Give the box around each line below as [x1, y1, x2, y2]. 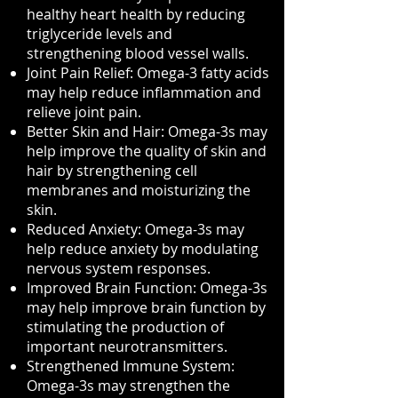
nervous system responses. [27, 259, 211, 278]
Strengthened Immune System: [27, 356, 235, 376]
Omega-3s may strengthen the [27, 376, 230, 395]
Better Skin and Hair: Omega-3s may [27, 122, 267, 141]
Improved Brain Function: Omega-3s [27, 278, 267, 298]
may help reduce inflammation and [27, 83, 261, 102]
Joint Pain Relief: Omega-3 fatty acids [27, 63, 269, 83]
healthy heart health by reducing [27, 4, 245, 24]
